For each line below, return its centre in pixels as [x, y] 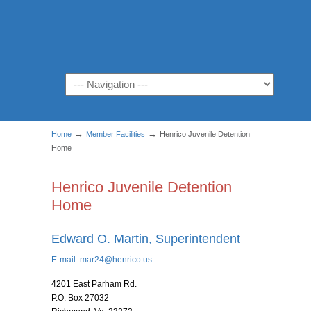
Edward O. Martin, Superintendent [146, 239]
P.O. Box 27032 [80, 298]
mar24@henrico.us [116, 260]
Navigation [89, 81]
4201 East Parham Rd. [94, 284]
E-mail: [66, 260]
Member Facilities [116, 134]
